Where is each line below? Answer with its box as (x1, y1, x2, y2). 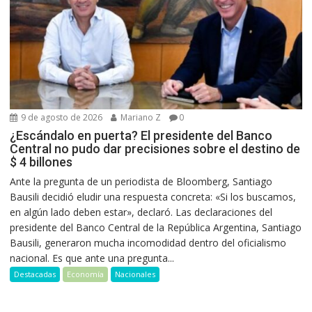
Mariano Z (118, 111, 162, 124)
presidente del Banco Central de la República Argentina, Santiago (10, 221, 302, 235)
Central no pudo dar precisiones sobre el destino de (10, 141, 301, 157)
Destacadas (14, 269, 56, 280)
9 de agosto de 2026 (19, 111, 103, 124)
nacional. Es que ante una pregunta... (10, 251, 175, 265)
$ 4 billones (10, 155, 73, 170)
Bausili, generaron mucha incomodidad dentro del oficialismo (10, 236, 287, 250)
